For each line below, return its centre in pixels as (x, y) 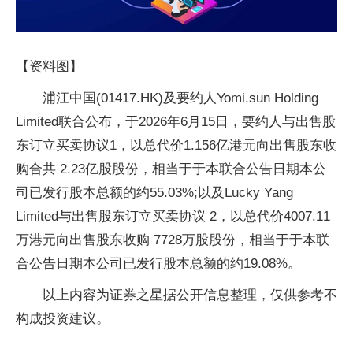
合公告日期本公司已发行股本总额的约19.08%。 (158, 264)
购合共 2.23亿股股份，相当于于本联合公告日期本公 (171, 169)
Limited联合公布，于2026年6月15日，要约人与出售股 (176, 122)
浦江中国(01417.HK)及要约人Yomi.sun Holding (180, 98)
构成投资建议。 (63, 319)
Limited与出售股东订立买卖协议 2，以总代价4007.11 (173, 216)
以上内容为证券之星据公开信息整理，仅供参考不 (190, 295)
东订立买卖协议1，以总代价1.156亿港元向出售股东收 (176, 145)
